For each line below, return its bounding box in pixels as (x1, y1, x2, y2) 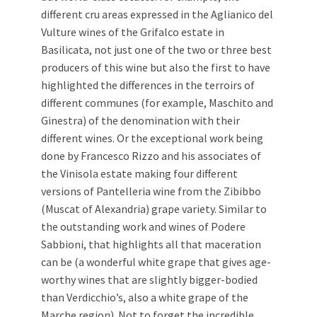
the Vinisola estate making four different (41, 166, 238, 180)
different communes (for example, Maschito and (41, 95, 273, 110)
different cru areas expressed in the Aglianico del (41, 6, 273, 21)
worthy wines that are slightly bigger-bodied (41, 272, 258, 287)
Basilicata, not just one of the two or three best (41, 42, 272, 57)
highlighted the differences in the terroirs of (41, 77, 255, 92)
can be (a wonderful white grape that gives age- (41, 254, 271, 269)
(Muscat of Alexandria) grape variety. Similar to (41, 201, 267, 216)
